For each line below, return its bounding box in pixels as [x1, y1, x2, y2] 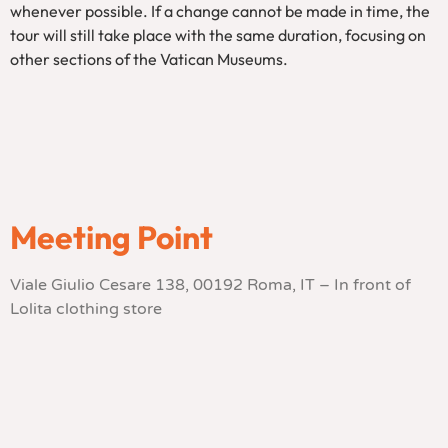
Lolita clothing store [10, 298, 162, 319]
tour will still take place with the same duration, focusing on [10, 24, 426, 45]
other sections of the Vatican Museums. [10, 48, 288, 69]
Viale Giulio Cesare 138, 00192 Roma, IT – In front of [10, 274, 411, 295]
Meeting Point [10, 216, 213, 257]
